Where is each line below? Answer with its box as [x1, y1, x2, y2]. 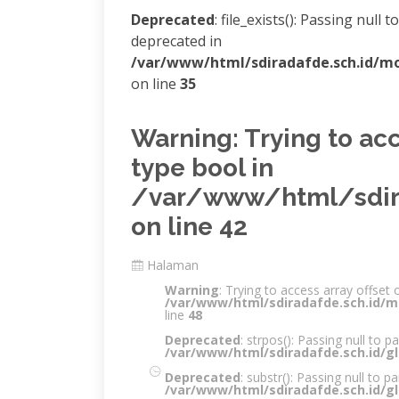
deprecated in [131, 31, 222, 51]
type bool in [131, 153, 273, 183]
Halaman [147, 256, 199, 273]
